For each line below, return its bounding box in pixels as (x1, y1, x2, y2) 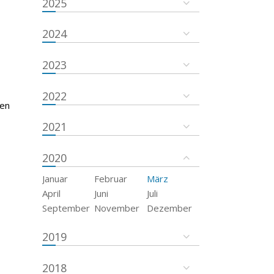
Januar (42, 172, 68, 185)
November (94, 201, 140, 214)
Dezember (147, 201, 193, 214)
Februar (94, 172, 128, 185)
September (42, 201, 90, 214)
